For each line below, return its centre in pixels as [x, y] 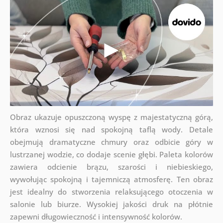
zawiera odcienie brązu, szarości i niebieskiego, [111, 167]
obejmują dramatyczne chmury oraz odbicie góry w [111, 142]
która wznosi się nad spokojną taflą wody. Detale [111, 130]
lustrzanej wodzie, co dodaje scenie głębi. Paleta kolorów [111, 155]
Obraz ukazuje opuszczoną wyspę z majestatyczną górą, [111, 117]
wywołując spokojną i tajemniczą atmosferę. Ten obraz [111, 179]
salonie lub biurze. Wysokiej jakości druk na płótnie [111, 204]
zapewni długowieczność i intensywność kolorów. [96, 217]
